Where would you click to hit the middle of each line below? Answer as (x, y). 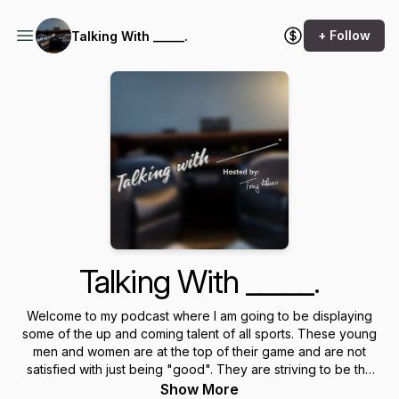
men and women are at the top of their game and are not (199, 351)
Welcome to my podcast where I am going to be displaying (199, 316)
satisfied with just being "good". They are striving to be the (199, 369)
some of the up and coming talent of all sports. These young (199, 334)
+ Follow (344, 35)
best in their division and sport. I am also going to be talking (199, 387)
